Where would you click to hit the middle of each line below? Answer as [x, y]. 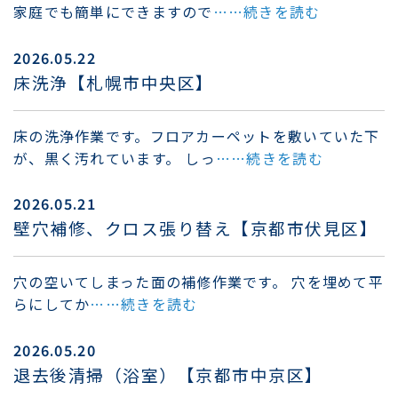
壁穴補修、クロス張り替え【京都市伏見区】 [196, 228]
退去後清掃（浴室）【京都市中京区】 [168, 375]
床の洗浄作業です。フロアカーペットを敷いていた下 [197, 135]
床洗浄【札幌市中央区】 [114, 82]
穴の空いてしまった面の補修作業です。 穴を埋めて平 [199, 282]
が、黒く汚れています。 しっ [115, 158]
